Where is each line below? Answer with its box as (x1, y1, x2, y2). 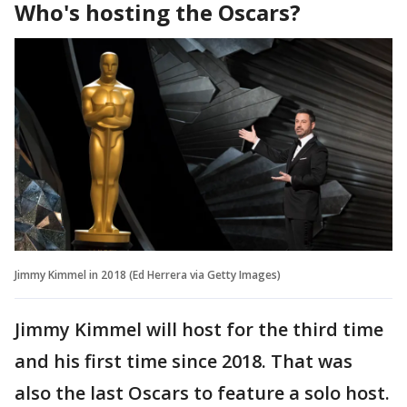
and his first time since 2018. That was (15, 348, 352, 373)
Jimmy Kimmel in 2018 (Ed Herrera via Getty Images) (15, 266, 281, 283)
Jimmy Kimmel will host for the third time (15, 316, 383, 342)
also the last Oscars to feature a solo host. (15, 380, 390, 405)
